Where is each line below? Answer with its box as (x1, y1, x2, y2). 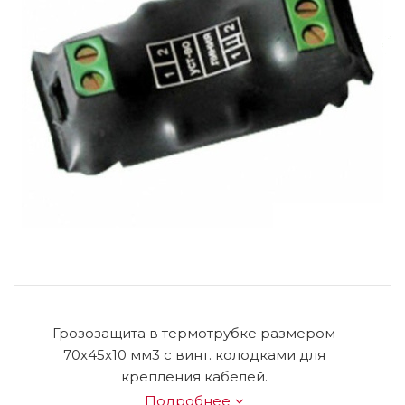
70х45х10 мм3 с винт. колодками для (62, 346, 325, 363)
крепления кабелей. (120, 368, 268, 385)
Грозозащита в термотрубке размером (52, 325, 335, 342)
